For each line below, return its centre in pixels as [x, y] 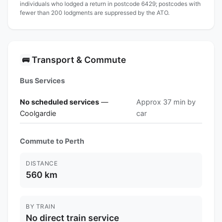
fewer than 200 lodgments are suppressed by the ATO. [95, 12]
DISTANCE [42, 163]
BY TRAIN [40, 206]
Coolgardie [38, 113]
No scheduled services [59, 102]
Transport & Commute [79, 59]
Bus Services [42, 80]
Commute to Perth [52, 141]
